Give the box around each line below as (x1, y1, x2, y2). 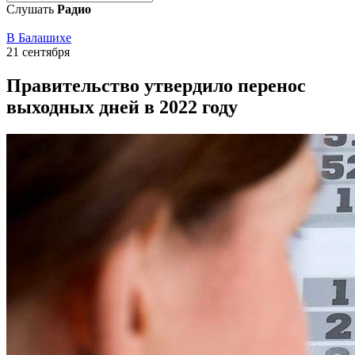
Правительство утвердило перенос (6, 74, 306, 96)
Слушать (6, 2, 57, 16)
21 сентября (6, 45, 70, 59)
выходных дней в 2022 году (6, 96, 238, 117)
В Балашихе (6, 31, 71, 44)
